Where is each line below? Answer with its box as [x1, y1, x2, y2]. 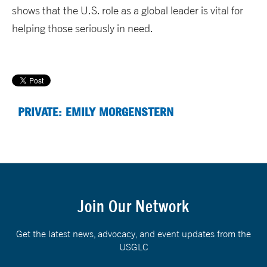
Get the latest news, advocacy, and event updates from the [16, 228, 251, 240]
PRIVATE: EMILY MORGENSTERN [18, 104, 173, 119]
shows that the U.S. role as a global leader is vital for [12, 4, 243, 17]
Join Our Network [77, 196, 190, 216]
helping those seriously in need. [12, 22, 153, 35]
